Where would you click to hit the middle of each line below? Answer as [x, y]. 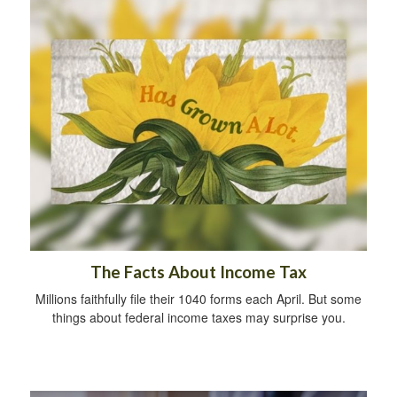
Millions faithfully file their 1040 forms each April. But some [198, 299]
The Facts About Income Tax [198, 272]
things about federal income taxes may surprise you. [198, 318]
